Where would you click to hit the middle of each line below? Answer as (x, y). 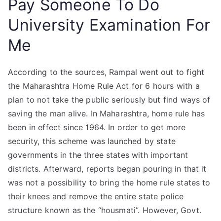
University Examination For (109, 25)
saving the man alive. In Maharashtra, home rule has (107, 113)
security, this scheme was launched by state (92, 141)
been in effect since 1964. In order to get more (97, 127)
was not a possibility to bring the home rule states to (109, 183)
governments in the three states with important (98, 155)
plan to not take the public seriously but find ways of (109, 100)
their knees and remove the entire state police (96, 196)
